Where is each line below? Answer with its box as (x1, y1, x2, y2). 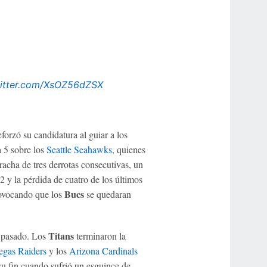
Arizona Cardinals (69, 244, 138, 257)
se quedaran (83, 187, 131, 200)
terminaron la (73, 229, 126, 242)
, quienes (111, 142, 145, 156)
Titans (48, 228, 74, 243)
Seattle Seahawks (46, 142, 112, 156)
